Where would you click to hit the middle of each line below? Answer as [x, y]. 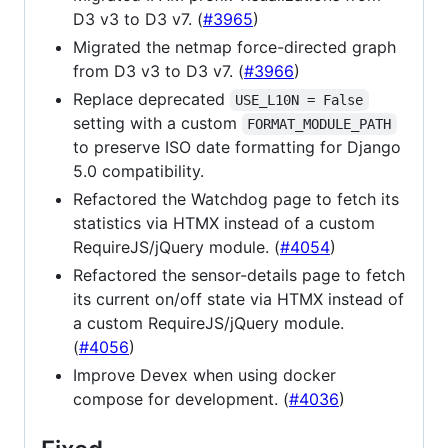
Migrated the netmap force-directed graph [234, 46]
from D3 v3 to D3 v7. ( [158, 70]
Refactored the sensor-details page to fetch [239, 274]
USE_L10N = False [299, 99]
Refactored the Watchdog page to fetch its [236, 198]
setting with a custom [157, 122]
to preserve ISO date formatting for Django [237, 146]
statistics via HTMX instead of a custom [224, 222]
